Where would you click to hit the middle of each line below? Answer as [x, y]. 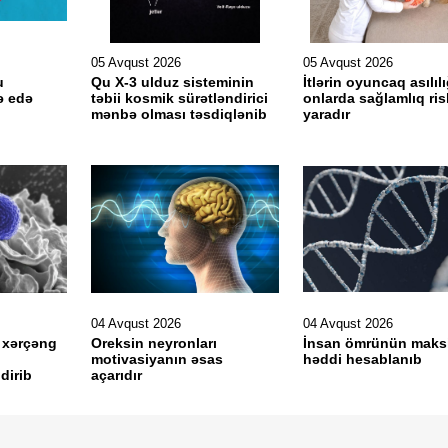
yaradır [326, 114]
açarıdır [118, 375]
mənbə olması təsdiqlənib [182, 114]
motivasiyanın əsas [156, 359]
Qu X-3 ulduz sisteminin [172, 82]
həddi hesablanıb [362, 359]
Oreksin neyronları [153, 343]
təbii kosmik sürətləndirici [179, 98]
